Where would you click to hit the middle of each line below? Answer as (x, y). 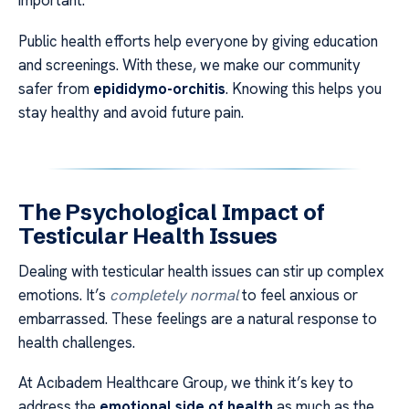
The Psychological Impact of (172, 212)
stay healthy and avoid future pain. (131, 112)
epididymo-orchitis (159, 88)
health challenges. (77, 342)
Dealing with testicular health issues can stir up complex (201, 271)
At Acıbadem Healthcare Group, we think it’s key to (186, 383)
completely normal (174, 294)
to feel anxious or (298, 294)
